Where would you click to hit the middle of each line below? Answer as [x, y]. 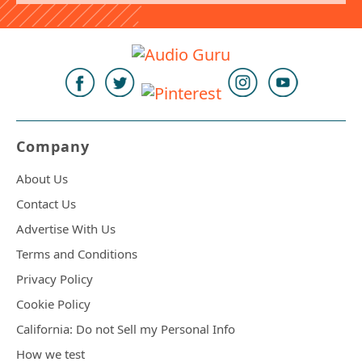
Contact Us [46, 204]
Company [53, 147]
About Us [42, 179]
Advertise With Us [66, 229]
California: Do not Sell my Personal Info [126, 329]
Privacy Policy [55, 279]
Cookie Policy [53, 304]
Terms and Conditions [77, 254]
